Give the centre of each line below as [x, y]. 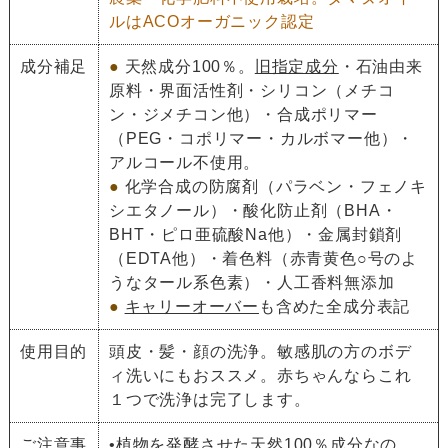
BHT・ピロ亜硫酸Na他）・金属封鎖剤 [255, 234]
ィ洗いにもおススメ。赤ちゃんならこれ [260, 375]
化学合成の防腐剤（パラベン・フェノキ [275, 186]
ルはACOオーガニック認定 [211, 21]
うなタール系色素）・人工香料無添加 [251, 282]
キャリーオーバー [191, 306]
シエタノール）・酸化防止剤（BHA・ [253, 210]
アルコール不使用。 [184, 162]
